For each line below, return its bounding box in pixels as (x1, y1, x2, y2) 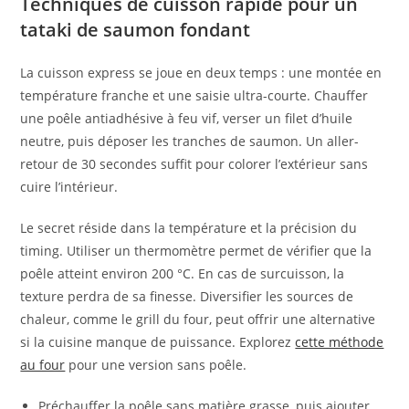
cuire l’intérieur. (20, 178, 119, 196)
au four (20, 356, 66, 374)
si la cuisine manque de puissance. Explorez (20, 333, 296, 351)
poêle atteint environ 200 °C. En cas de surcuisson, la (20, 265, 345, 283)
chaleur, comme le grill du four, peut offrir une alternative (20, 310, 376, 329)
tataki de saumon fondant (20, 17, 251, 43)
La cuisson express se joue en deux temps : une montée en (20, 64, 383, 82)
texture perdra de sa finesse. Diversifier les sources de (20, 288, 354, 306)
